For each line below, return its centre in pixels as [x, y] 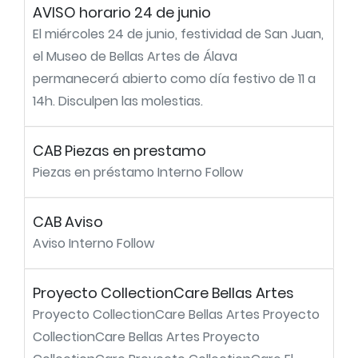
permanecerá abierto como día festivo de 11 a [174, 79]
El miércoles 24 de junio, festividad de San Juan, [178, 34]
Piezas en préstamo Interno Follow [138, 172]
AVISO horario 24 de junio [122, 12]
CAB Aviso [68, 222]
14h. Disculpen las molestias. [118, 101]
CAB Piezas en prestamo [119, 151]
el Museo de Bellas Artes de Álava [135, 56]
